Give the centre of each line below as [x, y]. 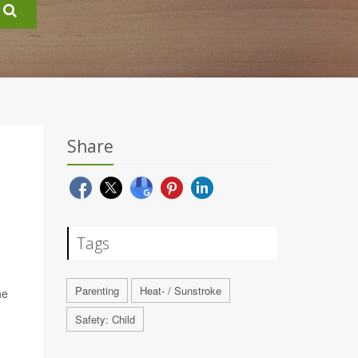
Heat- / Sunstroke [180, 290]
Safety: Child [105, 319]
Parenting [97, 290]
